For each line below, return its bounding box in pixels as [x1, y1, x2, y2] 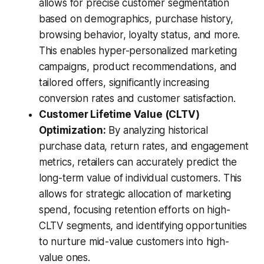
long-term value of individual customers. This [38, 172, 242, 184]
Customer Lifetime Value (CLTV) [38, 108, 200, 121]
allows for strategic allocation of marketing [38, 188, 232, 200]
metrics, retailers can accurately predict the [38, 156, 237, 169]
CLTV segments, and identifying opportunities [38, 220, 247, 232]
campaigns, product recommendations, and [38, 61, 237, 73]
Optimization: [38, 124, 106, 137]
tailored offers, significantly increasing [38, 77, 209, 89]
